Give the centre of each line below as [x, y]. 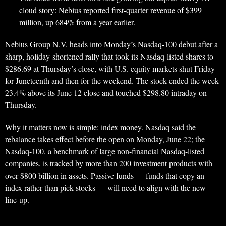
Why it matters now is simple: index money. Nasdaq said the [100, 127]
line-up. [17, 200]
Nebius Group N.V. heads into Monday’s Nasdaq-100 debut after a [111, 44]
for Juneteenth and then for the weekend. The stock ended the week [112, 80]
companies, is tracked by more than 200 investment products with [109, 163]
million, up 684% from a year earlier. [77, 22]
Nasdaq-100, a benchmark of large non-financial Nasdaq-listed [105, 151]
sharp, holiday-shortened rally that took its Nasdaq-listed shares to [109, 56]
